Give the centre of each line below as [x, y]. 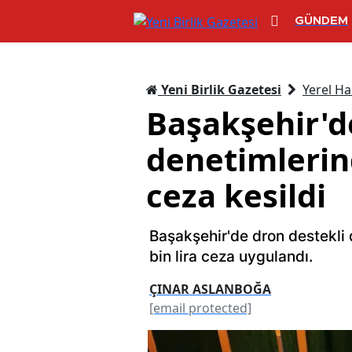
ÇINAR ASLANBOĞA [210, 289]
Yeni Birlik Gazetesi [220, 89]
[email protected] [200, 308]
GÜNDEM [321, 21]
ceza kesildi [236, 195]
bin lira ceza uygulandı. [231, 256]
